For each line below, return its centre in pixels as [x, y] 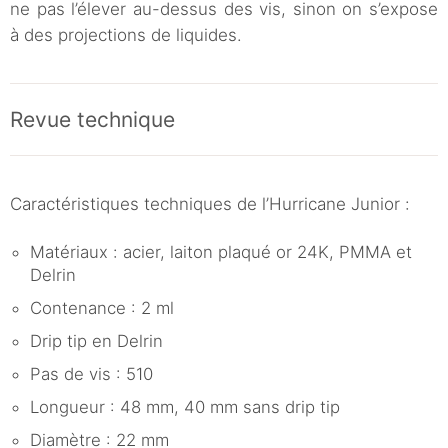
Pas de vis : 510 [91, 373]
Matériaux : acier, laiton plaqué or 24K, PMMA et [221, 251]
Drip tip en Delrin [96, 340]
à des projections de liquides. [126, 34]
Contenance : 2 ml [102, 307]
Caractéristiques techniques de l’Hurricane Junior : [210, 203]
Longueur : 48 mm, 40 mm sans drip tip [185, 406]
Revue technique [92, 119]
